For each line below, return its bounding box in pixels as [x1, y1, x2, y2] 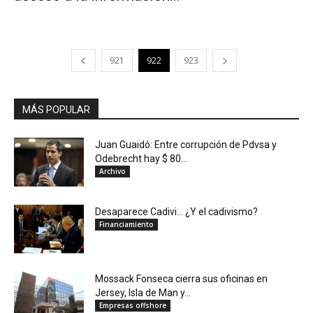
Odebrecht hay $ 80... [95, 153, 187, 165]
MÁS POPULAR [22, 104, 90, 116]
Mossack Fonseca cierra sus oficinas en [95, 273, 268, 285]
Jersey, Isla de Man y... [95, 287, 191, 299]
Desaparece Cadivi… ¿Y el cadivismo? [95, 206, 258, 218]
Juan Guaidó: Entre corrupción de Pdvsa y [95, 139, 277, 151]
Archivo [99, 166, 126, 177]
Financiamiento [99, 219, 154, 230]
